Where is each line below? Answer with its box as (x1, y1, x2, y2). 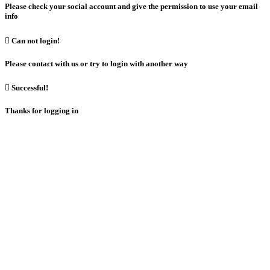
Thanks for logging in (5, 106, 78, 116)
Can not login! (10, 36, 60, 45)
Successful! (10, 83, 48, 92)
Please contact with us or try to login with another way (5, 58, 188, 68)
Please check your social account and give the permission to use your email (5, 2, 258, 11)
